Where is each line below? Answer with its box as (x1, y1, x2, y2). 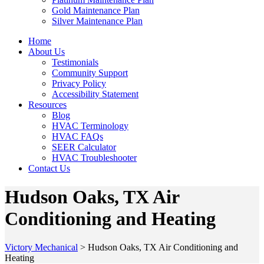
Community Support (52, 67, 128, 78)
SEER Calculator (52, 141, 116, 152)
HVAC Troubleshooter (52, 152, 137, 163)
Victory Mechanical (5, 242, 78, 253)
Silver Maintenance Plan (52, 15, 143, 26)
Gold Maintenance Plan (52, 5, 140, 15)
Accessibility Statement (52, 88, 138, 99)
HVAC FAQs (52, 131, 103, 141)
